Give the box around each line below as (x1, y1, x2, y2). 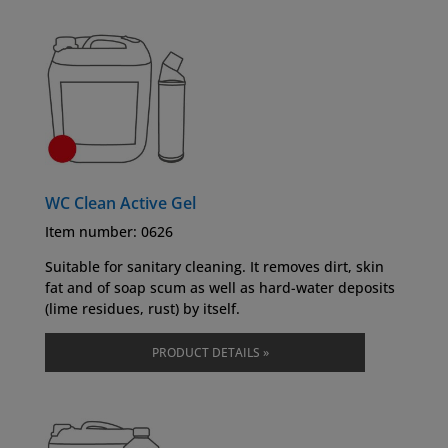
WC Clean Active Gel (44, 192, 196, 215)
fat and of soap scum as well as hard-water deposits (44, 278, 395, 298)
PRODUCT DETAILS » (152, 344, 270, 362)
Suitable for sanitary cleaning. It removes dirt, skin (44, 257, 384, 277)
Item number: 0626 (44, 222, 173, 242)
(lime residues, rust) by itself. (44, 299, 240, 319)
